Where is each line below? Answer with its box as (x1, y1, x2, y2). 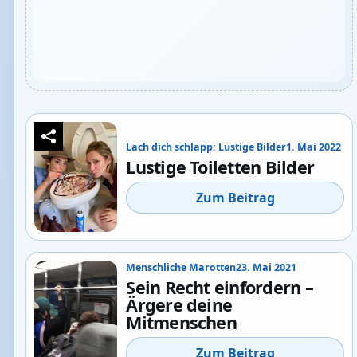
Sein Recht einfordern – (126, 276, 313, 300)
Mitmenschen (126, 311, 237, 335)
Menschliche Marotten (126, 260, 237, 274)
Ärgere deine (126, 293, 233, 317)
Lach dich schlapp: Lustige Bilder (126, 139, 287, 154)
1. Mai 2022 (286, 139, 342, 154)
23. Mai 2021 (236, 260, 297, 274)
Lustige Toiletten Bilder (126, 155, 315, 179)
